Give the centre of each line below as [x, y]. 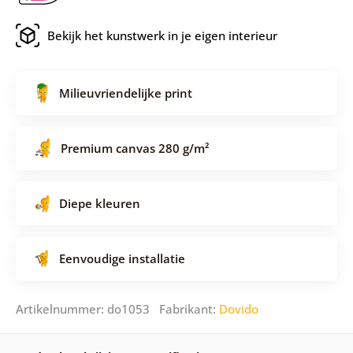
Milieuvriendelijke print [125, 93]
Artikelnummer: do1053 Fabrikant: [117, 309]
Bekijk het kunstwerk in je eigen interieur [162, 36]
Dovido [238, 309]
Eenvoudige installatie [122, 259]
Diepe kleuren [99, 204]
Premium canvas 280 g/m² [134, 149]
